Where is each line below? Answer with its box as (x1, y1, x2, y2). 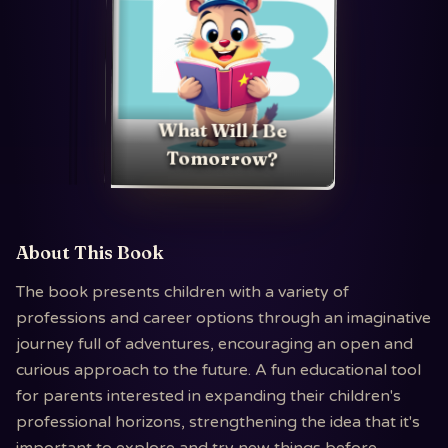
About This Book (16, 241, 164, 264)
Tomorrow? (166, 145, 279, 170)
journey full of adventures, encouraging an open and (16, 334, 413, 354)
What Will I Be (158, 117, 288, 142)
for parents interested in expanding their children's (16, 386, 401, 406)
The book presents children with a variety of (16, 282, 349, 302)
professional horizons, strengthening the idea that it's (16, 412, 420, 432)
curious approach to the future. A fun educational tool (16, 360, 421, 380)
